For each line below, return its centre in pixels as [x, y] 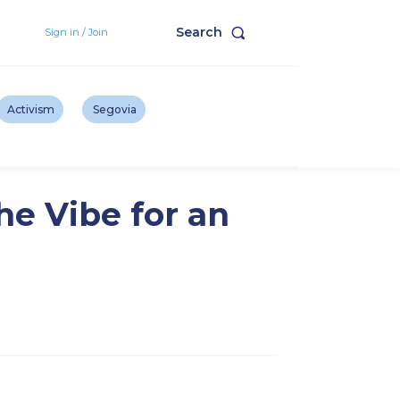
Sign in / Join [76, 32]
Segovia [115, 110]
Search [200, 33]
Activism [30, 110]
